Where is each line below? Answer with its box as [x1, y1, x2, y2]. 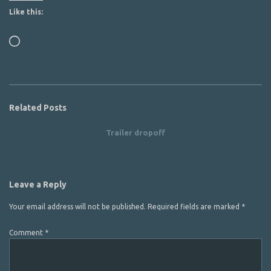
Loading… [19, 36, 53, 44]
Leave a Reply [9, 180, 67, 189]
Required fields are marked [148, 203, 241, 211]
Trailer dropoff [106, 128, 165, 137]
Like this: [9, 8, 43, 16]
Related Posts [9, 103, 67, 113]
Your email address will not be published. [9, 203, 146, 211]
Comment [9, 229, 45, 237]
